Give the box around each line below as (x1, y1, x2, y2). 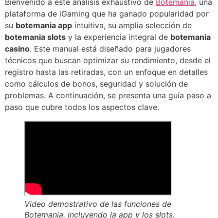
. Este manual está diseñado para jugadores (30, 44, 191, 54)
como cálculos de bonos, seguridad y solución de (5, 79, 188, 89)
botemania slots (5, 32, 66, 42)
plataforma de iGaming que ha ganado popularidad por (5, 9, 209, 18)
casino (5, 44, 30, 54)
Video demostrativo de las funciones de (24, 199, 171, 209)
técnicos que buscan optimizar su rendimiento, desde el (5, 55, 211, 65)
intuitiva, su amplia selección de (72, 20, 192, 30)
